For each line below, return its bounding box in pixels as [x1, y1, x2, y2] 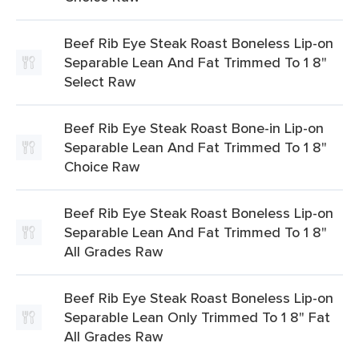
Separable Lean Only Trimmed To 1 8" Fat [64, 307, 330, 327]
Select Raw [64, 71, 135, 91]
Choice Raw [64, 156, 139, 176]
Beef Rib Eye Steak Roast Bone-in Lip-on [64, 118, 324, 138]
